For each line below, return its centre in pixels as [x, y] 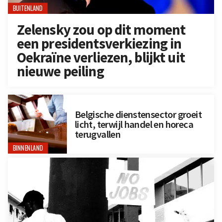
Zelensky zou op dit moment [101, 29]
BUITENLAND [28, 8]
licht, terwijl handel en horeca [134, 124]
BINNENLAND [28, 148]
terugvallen [98, 134]
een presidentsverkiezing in [99, 43]
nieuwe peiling [60, 71]
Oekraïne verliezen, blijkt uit [101, 57]
